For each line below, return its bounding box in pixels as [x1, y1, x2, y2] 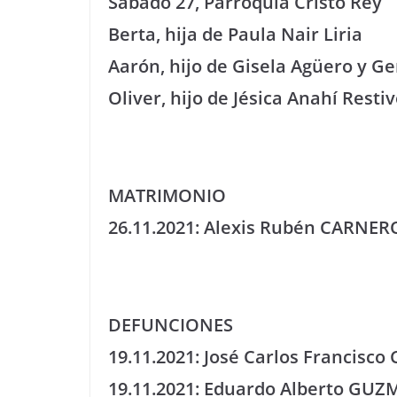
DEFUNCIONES [108, 313, 233, 337]
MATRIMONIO [108, 183, 226, 207]
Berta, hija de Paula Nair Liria [108, 22, 362, 46]
